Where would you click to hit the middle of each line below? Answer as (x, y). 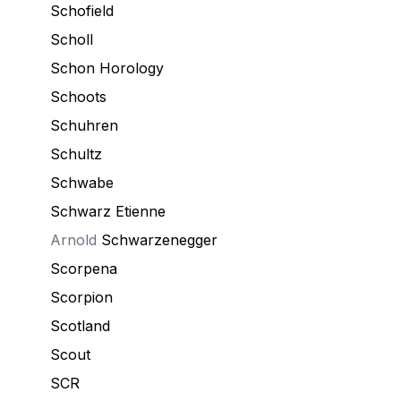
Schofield (82, 11)
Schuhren (84, 125)
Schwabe (82, 183)
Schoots (78, 97)
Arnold (76, 240)
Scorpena (84, 269)
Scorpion (81, 297)
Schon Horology (107, 68)
